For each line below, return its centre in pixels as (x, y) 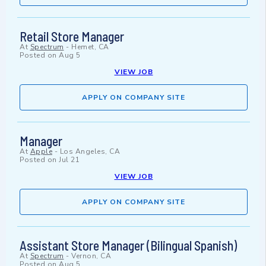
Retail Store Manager (72, 37)
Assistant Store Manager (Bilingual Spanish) (128, 246)
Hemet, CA (90, 47)
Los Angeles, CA (90, 152)
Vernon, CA (91, 256)
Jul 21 (69, 160)
